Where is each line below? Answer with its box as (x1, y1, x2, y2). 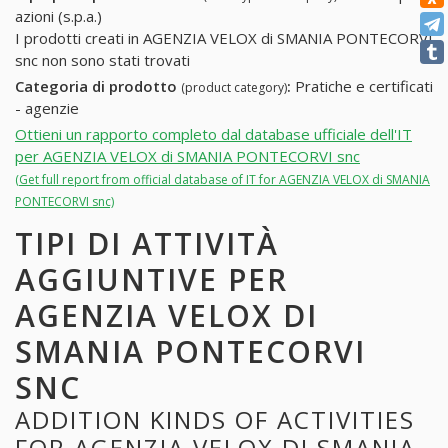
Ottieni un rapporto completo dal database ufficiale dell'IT (15, 123, 412, 144)
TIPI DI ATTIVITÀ (15, 222, 279, 264)
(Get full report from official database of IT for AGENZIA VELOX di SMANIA (15, 170, 430, 188)
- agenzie (15, 98, 79, 119)
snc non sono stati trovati (15, 50, 190, 71)
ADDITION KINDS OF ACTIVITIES (15, 402, 415, 436)
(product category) (181, 79, 287, 97)
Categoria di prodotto (15, 76, 181, 97)
